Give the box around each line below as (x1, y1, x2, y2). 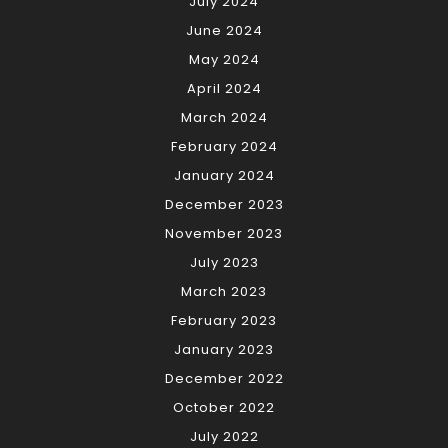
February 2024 (170, 137, 278, 157)
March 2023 (181, 282, 267, 302)
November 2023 (165, 224, 283, 244)
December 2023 (164, 195, 284, 215)
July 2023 (189, 253, 259, 273)
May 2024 (188, 50, 260, 70)
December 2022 (164, 369, 284, 389)
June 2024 (185, 21, 263, 41)
